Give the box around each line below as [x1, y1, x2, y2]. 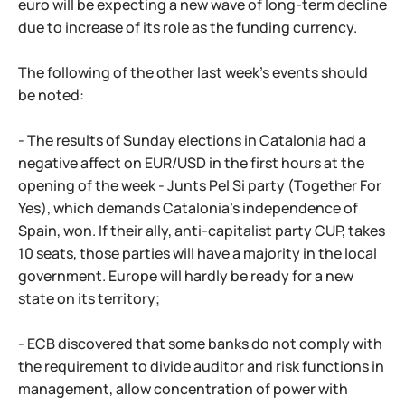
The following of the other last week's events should [18, 62, 368, 82]
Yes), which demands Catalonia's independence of [18, 198, 358, 218]
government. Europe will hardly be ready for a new [18, 266, 353, 286]
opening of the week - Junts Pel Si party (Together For [18, 175, 381, 195]
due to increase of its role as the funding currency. [18, 17, 357, 37]
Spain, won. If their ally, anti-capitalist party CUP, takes [18, 221, 385, 240]
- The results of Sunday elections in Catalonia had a [18, 130, 366, 150]
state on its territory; [18, 288, 160, 308]
